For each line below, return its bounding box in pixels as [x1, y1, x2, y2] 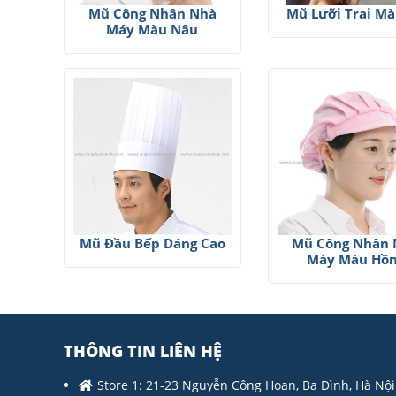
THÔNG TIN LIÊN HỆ [64, 340, 222, 362]
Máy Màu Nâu [106, 19, 199, 38]
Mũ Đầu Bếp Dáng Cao [79, 234, 225, 253]
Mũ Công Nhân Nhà [88, 4, 217, 22]
